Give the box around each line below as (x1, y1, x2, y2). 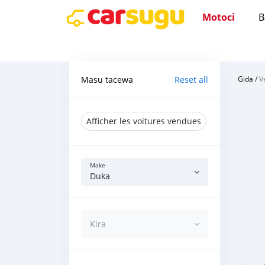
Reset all (174, 74, 208, 85)
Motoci (202, 10, 235, 24)
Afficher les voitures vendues (86, 115, 201, 127)
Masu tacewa (81, 74, 133, 85)
